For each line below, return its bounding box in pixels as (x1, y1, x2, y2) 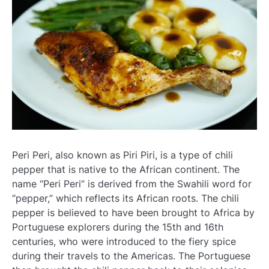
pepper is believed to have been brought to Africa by (12, 206, 255, 219)
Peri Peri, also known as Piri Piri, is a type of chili (12, 148, 233, 161)
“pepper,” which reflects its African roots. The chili (12, 192, 239, 204)
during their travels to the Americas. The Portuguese (12, 249, 250, 262)
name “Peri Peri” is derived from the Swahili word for (12, 177, 252, 190)
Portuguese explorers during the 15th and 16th (12, 220, 223, 233)
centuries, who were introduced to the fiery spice (12, 235, 236, 247)
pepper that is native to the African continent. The (12, 163, 240, 175)
